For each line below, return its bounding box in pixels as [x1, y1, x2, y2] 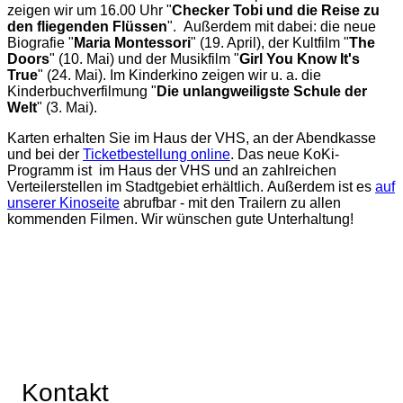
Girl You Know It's [239, 51, 360, 67]
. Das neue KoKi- [230, 147, 339, 163]
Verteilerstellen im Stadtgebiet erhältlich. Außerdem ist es [7, 179, 375, 195]
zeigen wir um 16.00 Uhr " [7, 3, 172, 19]
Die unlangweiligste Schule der [157, 84, 367, 100]
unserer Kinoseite [7, 195, 120, 211]
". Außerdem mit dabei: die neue [167, 19, 376, 35]
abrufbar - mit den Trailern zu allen [120, 195, 341, 211]
